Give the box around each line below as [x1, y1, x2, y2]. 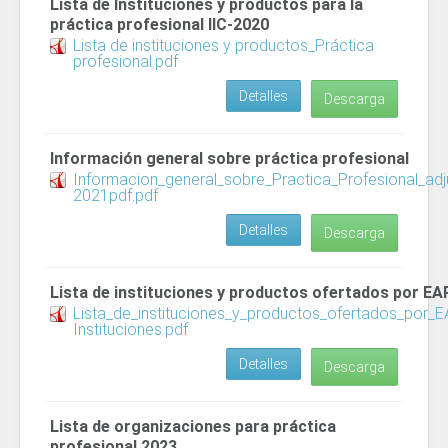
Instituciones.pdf [73, 320, 188, 339]
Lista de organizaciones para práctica [50, 417, 336, 436]
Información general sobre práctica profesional [50, 149, 409, 168]
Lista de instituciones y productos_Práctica [73, 36, 374, 55]
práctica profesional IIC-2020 [50, 15, 269, 34]
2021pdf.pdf [73, 186, 158, 205]
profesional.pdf [73, 52, 178, 71]
